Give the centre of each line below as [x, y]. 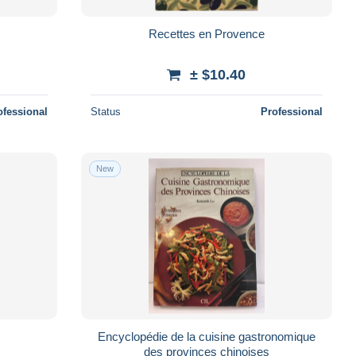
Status [105, 111]
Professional [291, 111]
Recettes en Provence [206, 33]
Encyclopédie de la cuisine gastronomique [206, 336]
